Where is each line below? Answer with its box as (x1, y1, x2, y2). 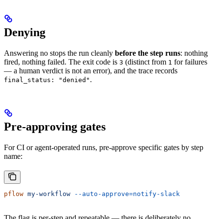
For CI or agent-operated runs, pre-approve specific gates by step (4, 143, 203, 152)
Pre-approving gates (4, 120, 106, 133)
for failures (172, 57, 207, 66)
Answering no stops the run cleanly (4, 48, 115, 57)
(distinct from (123, 57, 168, 66)
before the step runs (115, 48, 180, 57)
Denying (4, 25, 45, 39)
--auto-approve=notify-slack (70, 190, 180, 197)
